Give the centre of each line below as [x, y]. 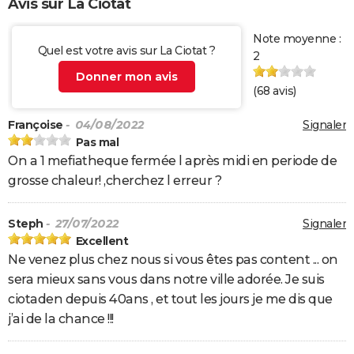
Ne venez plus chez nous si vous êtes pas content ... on [173, 260]
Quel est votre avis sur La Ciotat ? [126, 51]
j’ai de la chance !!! [61, 319]
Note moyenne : [297, 39]
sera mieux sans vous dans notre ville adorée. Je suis [166, 280]
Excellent [102, 241]
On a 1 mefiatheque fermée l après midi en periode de [172, 161]
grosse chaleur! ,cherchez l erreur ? [115, 181]
